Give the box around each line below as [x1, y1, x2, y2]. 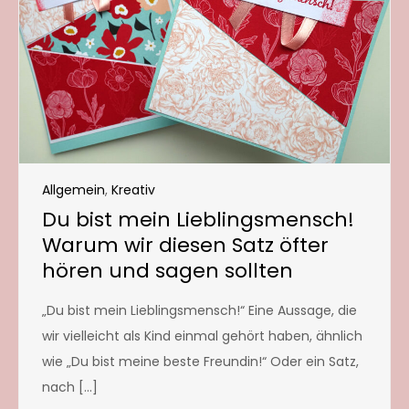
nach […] [42, 377, 98, 396]
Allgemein [42, 180, 105, 199]
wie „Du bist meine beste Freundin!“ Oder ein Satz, [42, 351, 359, 371]
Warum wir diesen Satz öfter [42, 230, 329, 259]
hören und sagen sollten [42, 256, 293, 285]
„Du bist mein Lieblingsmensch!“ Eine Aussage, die [42, 300, 357, 320]
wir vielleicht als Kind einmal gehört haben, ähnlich [42, 326, 362, 345]
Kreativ [111, 180, 155, 199]
